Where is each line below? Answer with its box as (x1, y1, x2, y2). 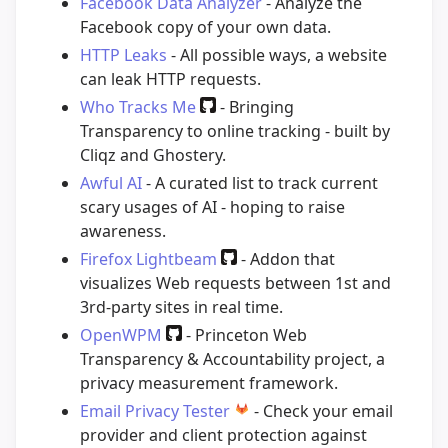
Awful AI (80, 171, 142, 194)
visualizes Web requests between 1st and (80, 271, 391, 294)
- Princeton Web (182, 323, 307, 346)
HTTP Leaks (80, 43, 167, 66)
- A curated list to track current (142, 171, 378, 194)
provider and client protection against (80, 423, 367, 446)
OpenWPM (80, 323, 162, 346)
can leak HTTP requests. (80, 67, 261, 90)
